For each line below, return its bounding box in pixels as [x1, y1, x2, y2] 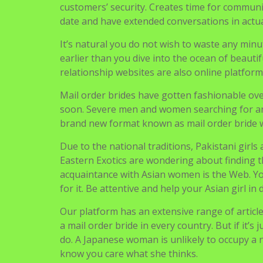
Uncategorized [69, 116, 122, 127]
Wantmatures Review [69, 156, 233, 178]
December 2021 [69, 181, 188, 203]
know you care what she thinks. [60, 93, 198, 106]
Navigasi [59, 152, 108, 167]
